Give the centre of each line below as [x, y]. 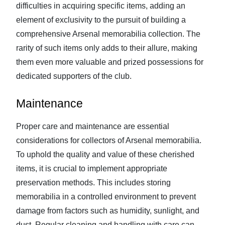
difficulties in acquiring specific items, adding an [101, 6]
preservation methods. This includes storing [93, 183]
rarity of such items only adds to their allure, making [107, 48]
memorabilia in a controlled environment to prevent [106, 197]
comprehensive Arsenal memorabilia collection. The [108, 34]
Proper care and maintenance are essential [93, 126]
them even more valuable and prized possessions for [110, 62]
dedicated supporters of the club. [74, 76]
